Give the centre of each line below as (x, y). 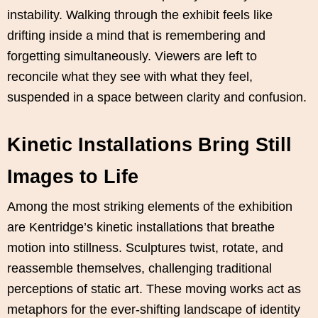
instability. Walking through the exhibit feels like (140, 15)
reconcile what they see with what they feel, (130, 77)
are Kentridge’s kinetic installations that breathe (141, 227)
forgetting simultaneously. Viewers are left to (132, 56)
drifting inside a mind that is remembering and (136, 36)
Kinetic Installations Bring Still (149, 145)
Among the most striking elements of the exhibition (150, 207)
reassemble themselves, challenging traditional (139, 269)
